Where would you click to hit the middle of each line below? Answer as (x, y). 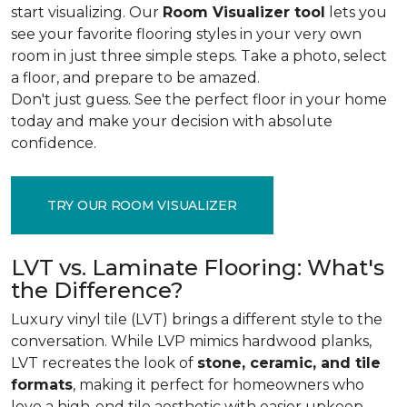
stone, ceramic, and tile (289, 363)
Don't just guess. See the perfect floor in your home (199, 99)
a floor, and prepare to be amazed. (135, 78)
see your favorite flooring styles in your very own (186, 34)
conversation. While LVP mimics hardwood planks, (191, 341)
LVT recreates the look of (104, 363)
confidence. (54, 143)
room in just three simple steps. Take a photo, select (199, 56)
